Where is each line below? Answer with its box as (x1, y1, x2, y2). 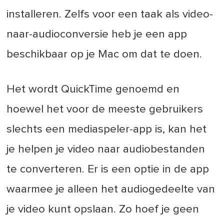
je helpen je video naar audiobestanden (6, 143, 205, 155)
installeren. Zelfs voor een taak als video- (6, 8, 213, 20)
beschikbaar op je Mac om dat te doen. (6, 48, 202, 60)
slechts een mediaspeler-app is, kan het (6, 123, 207, 135)
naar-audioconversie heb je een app (6, 28, 187, 40)
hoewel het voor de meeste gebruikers (6, 103, 203, 115)
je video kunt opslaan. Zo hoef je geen (6, 203, 199, 215)
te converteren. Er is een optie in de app (6, 163, 209, 175)
